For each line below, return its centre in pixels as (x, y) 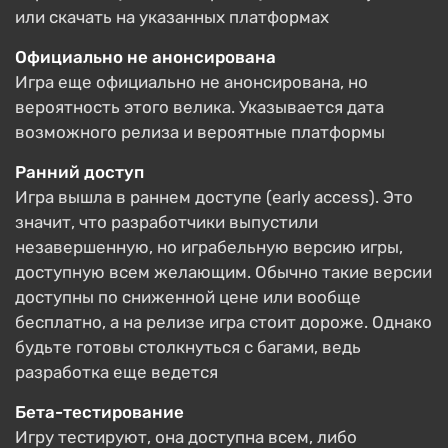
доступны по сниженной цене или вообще (188, 297)
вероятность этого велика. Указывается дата (199, 107)
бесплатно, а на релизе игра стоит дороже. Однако (223, 322)
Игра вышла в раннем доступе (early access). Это (214, 197)
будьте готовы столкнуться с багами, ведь (188, 347)
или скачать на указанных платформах (172, 17)
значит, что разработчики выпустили (166, 222)
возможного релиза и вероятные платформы (200, 132)
